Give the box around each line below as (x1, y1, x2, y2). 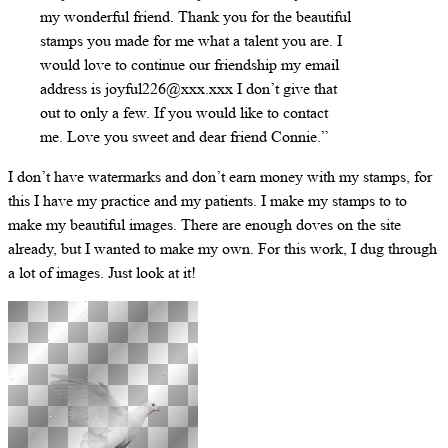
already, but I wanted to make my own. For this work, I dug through (8, 237, 437, 259)
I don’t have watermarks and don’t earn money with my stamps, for (8, 165, 432, 187)
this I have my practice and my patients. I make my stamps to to (8, 189, 407, 211)
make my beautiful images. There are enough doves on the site (8, 213, 401, 235)
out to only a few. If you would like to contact (40, 101, 328, 123)
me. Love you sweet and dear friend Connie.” (40, 125, 328, 147)
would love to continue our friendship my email (40, 53, 339, 75)
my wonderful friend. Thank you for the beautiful (40, 5, 351, 27)
